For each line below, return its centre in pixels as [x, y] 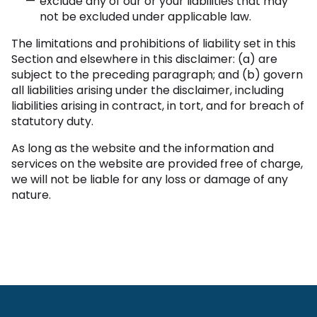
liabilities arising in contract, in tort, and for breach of [158, 106]
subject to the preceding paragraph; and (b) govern [157, 75]
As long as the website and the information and [143, 149]
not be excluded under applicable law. [145, 17]
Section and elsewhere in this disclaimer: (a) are [144, 59]
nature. [31, 195]
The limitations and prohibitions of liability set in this [154, 44]
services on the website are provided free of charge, [157, 164]
